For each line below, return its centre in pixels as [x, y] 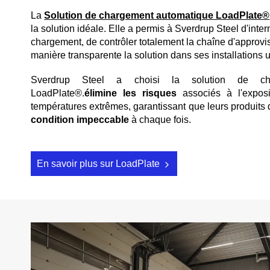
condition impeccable [80, 119]
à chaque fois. [160, 119]
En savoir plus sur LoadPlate [99, 163]
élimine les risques [131, 93]
